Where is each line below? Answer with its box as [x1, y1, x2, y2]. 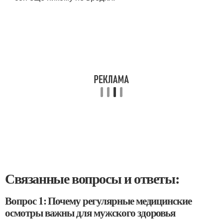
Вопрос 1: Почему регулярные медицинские [5, 193, 192, 208]
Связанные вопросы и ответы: [5, 168, 179, 189]
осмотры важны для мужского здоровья [5, 205, 176, 220]
